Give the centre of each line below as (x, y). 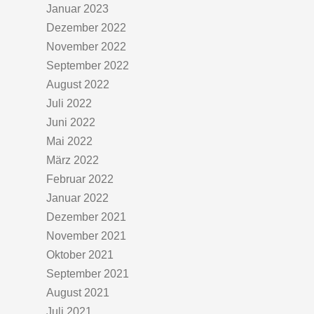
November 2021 (86, 236)
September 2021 (88, 274)
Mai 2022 (69, 141)
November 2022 (86, 47)
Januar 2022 (77, 198)
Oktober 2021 (80, 255)
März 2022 (73, 160)
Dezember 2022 (86, 28)
